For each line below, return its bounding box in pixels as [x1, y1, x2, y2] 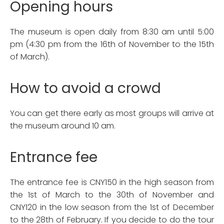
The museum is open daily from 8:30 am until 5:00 [10, 25, 214, 37]
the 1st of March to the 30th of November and [10, 188, 214, 200]
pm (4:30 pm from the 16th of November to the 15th [10, 38, 214, 50]
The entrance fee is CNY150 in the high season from [10, 176, 214, 188]
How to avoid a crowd [10, 78, 161, 98]
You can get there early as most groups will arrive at [10, 107, 214, 119]
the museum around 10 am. [10, 119, 115, 131]
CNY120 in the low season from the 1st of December [10, 201, 214, 213]
